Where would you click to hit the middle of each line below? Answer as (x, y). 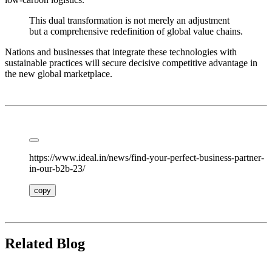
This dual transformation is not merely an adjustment (129, 20)
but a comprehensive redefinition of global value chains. (136, 31)
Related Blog (45, 243)
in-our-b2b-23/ (57, 168)
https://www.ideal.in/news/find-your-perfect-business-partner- (147, 157)
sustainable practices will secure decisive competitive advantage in (131, 63)
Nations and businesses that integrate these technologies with (121, 52)
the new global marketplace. (59, 73)
